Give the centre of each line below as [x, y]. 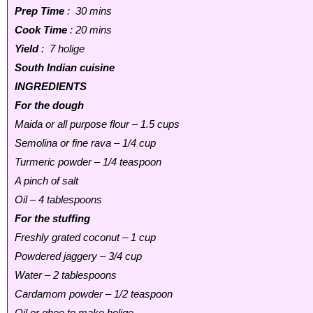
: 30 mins [88, 10]
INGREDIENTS [51, 86]
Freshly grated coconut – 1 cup [85, 237]
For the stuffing [52, 218]
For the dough [49, 105]
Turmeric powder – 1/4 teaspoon [88, 161]
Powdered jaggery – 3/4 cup [78, 256]
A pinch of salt [46, 180]
